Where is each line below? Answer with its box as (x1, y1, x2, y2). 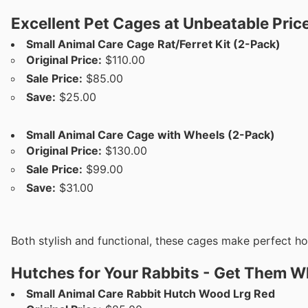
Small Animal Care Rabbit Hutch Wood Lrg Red (26, 287, 275, 301)
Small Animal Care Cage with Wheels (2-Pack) (26, 127, 275, 142)
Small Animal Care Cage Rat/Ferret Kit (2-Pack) (26, 37, 280, 52)
